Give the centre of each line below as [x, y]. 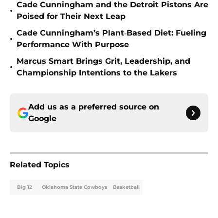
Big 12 [24, 187]
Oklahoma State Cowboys [74, 187]
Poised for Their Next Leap [71, 17]
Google [42, 119]
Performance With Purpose [73, 45]
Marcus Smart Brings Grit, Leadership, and [103, 61]
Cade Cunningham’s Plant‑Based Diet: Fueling [111, 33]
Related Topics [40, 165]
